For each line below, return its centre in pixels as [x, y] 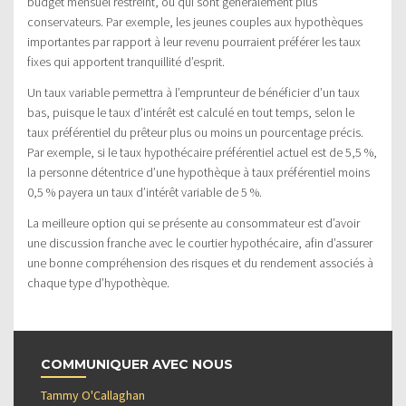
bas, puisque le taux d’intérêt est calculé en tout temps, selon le [191, 113]
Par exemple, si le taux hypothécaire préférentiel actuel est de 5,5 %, [202, 153]
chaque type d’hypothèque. [98, 283]
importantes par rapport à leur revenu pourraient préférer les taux [194, 42]
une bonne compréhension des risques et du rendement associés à [200, 263]
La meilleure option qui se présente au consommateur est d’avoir [193, 223]
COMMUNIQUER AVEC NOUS [137, 365]
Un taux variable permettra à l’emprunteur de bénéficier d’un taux [193, 93]
